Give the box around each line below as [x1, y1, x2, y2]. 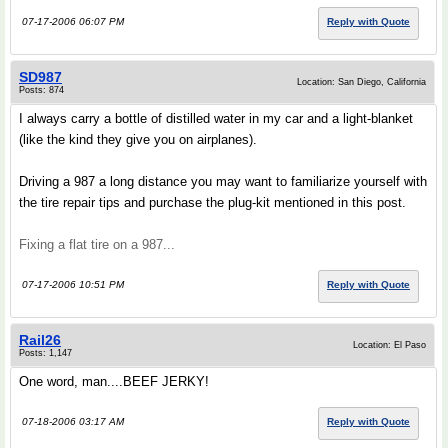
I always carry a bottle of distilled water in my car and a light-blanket [19, 111, 413, 126]
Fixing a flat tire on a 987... [19, 237, 175, 252]
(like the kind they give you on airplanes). [19, 132, 257, 147]
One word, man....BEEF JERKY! [19, 374, 209, 389]
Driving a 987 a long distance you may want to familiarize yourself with [19, 174, 427, 189]
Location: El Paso [353, 340, 426, 350]
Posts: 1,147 [19, 348, 72, 358]
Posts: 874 [19, 85, 64, 95]
